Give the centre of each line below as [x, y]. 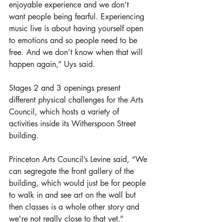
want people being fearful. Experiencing [78, 16]
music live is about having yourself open [77, 28]
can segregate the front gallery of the [73, 171]
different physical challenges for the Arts [77, 100]
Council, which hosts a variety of [65, 111]
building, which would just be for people [79, 183]
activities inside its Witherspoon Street [74, 123]
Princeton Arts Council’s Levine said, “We [79, 159]
